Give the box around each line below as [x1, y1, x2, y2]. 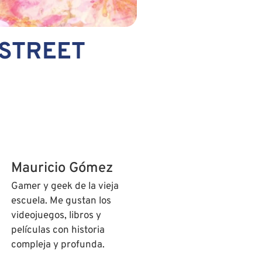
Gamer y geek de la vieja [11, 180, 119, 194]
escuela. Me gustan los [11, 195, 111, 208]
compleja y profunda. [11, 239, 105, 252]
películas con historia [11, 224, 105, 237]
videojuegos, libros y [11, 209, 101, 223]
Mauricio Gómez [11, 160, 113, 178]
